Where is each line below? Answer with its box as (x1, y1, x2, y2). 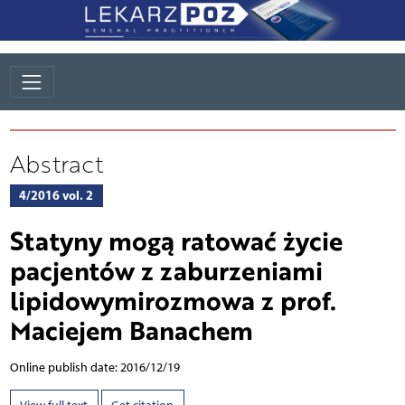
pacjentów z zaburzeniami (9, 252, 323, 289)
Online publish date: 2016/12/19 (9, 360, 180, 376)
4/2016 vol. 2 (19, 187, 93, 204)
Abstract (9, 147, 103, 181)
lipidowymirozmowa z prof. (9, 282, 336, 319)
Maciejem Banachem (9, 312, 253, 349)
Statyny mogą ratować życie (9, 222, 343, 259)
